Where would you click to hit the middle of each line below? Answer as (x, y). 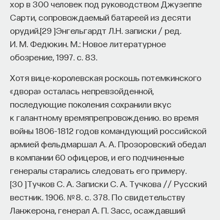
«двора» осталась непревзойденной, (82, 90)
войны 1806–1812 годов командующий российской (108, 130)
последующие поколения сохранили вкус (91, 104)
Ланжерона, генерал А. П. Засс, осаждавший (97, 210)
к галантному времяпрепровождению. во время (104, 117)
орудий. (25, 30)
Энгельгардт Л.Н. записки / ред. (119, 30)
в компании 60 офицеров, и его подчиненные (97, 157)
